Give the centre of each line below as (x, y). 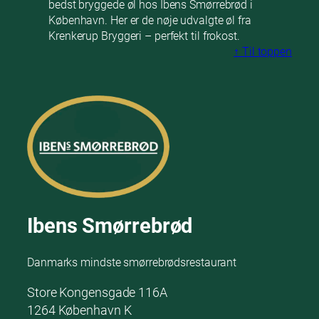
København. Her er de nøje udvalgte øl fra (150, 20)
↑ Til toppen (263, 51)
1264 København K (79, 310)
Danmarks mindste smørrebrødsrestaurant (132, 262)
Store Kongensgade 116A (97, 292)
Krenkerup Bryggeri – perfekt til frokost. (144, 36)
